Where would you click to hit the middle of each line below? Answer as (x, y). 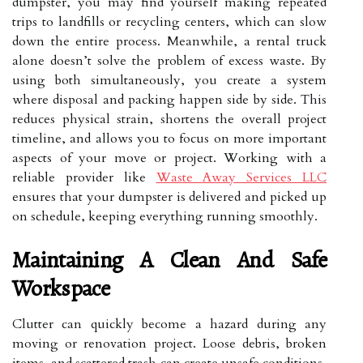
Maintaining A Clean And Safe (169, 260)
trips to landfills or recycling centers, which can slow (169, 22)
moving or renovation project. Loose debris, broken (169, 344)
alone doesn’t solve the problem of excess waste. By (169, 61)
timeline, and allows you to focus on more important (169, 139)
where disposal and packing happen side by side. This (169, 100)
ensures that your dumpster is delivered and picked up (169, 197)
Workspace (61, 288)
